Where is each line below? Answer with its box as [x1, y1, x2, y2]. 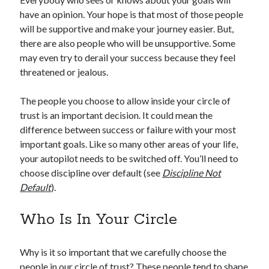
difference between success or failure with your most [20, 124, 237, 136]
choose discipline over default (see [20, 167, 163, 179]
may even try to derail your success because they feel [20, 52, 236, 64]
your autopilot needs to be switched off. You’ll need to [20, 153, 239, 165]
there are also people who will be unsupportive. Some [20, 37, 236, 49]
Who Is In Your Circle [20, 210, 178, 230]
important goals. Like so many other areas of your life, [20, 138, 238, 150]
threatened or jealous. [20, 66, 109, 78]
